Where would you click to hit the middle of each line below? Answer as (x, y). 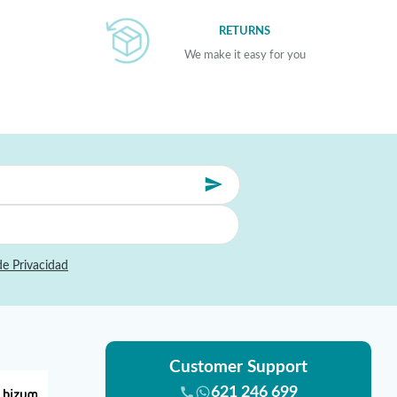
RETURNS (245, 31)
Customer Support (238, 367)
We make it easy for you (245, 56)
